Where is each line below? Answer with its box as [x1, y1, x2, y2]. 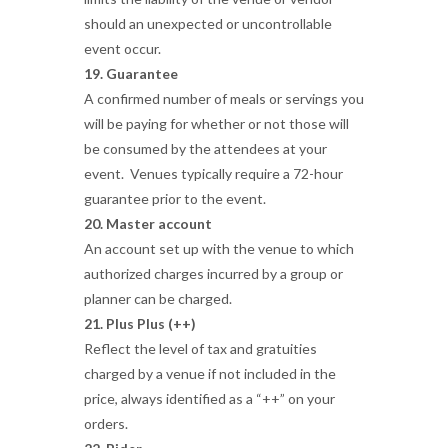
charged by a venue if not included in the [84, 365, 336, 382]
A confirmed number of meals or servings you [84, 90, 364, 107]
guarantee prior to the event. [84, 190, 266, 207]
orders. [84, 415, 128, 432]
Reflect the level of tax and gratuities [84, 340, 317, 357]
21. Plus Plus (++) [84, 315, 196, 332]
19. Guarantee [84, 65, 178, 82]
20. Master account [84, 215, 212, 232]
